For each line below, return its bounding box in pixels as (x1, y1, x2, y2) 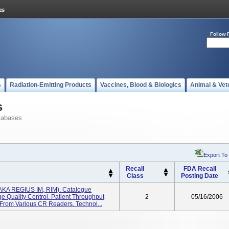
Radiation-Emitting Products (10, 81, 91, 88)
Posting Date (181, 172, 218, 179)
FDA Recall (183, 165, 216, 172)
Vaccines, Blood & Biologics (100, 81, 181, 88)
